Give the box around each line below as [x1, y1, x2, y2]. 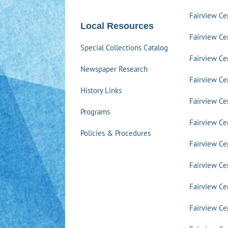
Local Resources [80, 21, 154, 31]
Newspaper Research [80, 64, 148, 74]
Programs [80, 107, 110, 117]
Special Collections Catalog [80, 43, 168, 52]
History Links [80, 85, 122, 95]
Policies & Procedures [80, 128, 151, 138]
